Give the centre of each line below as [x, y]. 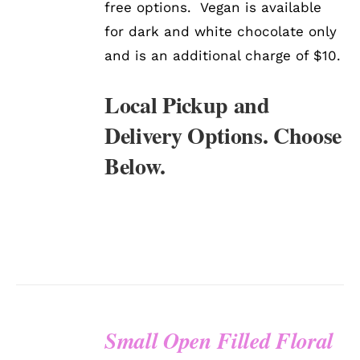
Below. [135, 166]
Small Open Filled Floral [219, 341]
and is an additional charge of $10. [223, 56]
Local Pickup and [187, 105]
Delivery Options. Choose [223, 136]
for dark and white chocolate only [221, 32]
